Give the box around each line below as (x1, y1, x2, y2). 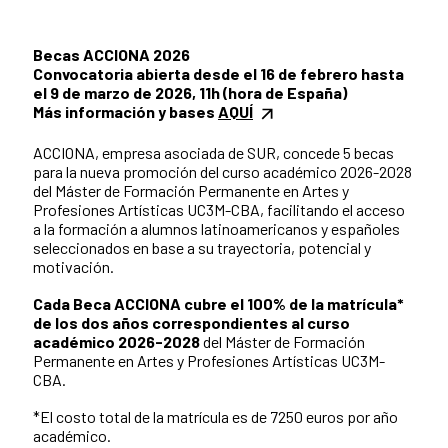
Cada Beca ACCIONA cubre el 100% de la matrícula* (33, 294, 404, 314)
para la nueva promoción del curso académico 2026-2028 (33, 162, 412, 182)
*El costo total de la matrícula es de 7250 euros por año (33, 407, 398, 427)
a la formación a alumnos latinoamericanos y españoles (33, 219, 400, 239)
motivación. (33, 257, 114, 277)
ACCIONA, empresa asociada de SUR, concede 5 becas (33, 143, 394, 163)
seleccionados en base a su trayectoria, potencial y (33, 238, 371, 258)
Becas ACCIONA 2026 (33, 45, 190, 65)
